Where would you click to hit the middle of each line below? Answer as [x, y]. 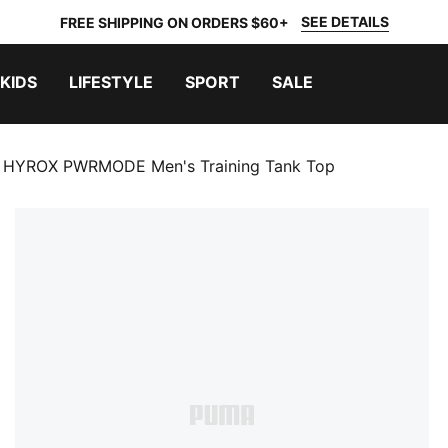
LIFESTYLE [111, 82]
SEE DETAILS [344, 21]
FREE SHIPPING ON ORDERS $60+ [174, 22]
